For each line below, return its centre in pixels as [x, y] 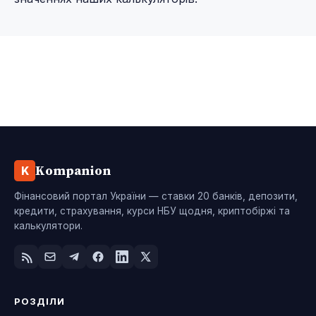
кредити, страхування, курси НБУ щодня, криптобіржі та [152, 211]
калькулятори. [48, 225]
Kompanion [73, 171]
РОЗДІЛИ [40, 301]
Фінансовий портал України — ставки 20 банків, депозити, [156, 196]
